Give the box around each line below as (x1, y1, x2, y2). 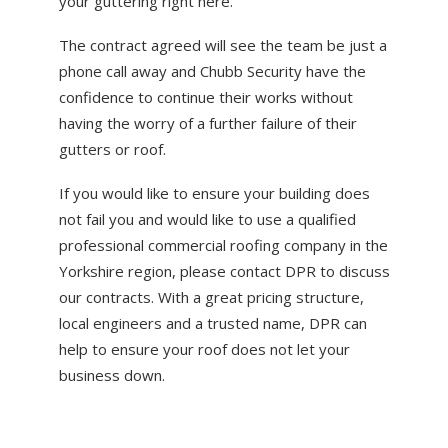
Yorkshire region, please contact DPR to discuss (58, 261, 390, 281)
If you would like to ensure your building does (58, 183, 370, 203)
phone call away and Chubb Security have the (58, 61, 366, 81)
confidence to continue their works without (58, 87, 353, 107)
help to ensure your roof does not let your (58, 339, 350, 359)
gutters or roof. (58, 139, 166, 159)
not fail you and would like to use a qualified (58, 209, 356, 229)
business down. (58, 365, 165, 385)
